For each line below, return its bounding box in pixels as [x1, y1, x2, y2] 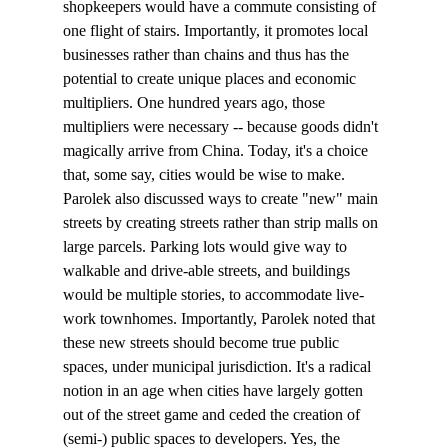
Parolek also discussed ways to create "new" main [62, 190, 382, 208]
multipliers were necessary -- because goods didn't [62, 118, 382, 136]
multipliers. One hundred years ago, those [62, 94, 329, 112]
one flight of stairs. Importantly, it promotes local [62, 22, 372, 40]
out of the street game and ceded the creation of [62, 406, 364, 424]
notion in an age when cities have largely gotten [62, 382, 367, 400]
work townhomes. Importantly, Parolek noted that [62, 310, 379, 328]
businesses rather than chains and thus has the [62, 46, 353, 64]
